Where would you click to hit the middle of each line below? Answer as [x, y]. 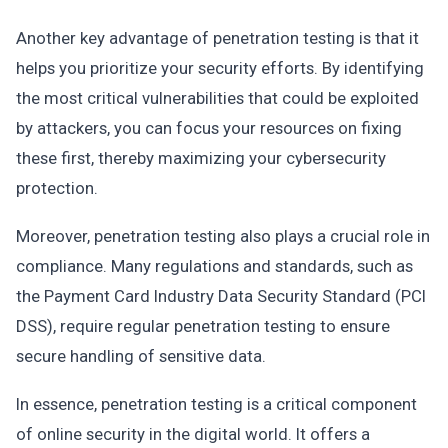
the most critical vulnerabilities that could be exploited [217, 98]
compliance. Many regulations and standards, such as [214, 266]
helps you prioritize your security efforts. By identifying [220, 68]
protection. [57, 188]
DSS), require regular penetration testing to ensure [203, 326]
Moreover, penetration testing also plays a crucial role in [223, 236]
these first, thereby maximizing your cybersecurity [201, 158]
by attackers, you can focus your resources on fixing [209, 128]
